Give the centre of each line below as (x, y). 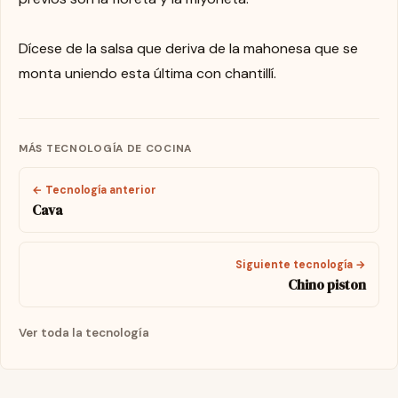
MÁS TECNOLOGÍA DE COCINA (106, 149)
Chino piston (326, 285)
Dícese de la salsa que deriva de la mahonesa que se (188, 49)
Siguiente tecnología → (300, 265)
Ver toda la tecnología (84, 332)
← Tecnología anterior (95, 190)
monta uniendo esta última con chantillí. (147, 74)
